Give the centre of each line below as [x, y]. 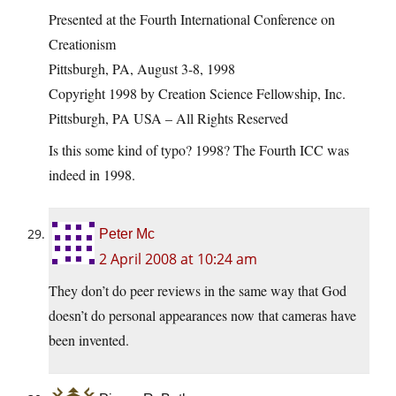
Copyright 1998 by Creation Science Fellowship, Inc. [197, 94]
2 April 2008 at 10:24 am [178, 259]
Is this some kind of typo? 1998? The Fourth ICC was [199, 150]
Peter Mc [127, 234]
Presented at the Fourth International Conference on [192, 19]
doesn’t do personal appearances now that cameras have [202, 316]
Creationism [82, 44]
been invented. [89, 340]
